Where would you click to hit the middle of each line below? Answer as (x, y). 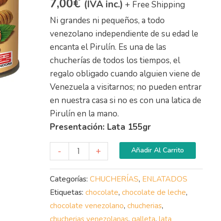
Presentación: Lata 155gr (100, 127)
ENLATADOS (165, 179)
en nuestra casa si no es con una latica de (125, 101)
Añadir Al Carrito (157, 150)
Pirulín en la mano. (84, 114)
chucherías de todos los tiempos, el (115, 61)
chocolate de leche (154, 193)
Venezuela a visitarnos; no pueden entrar (126, 87)
